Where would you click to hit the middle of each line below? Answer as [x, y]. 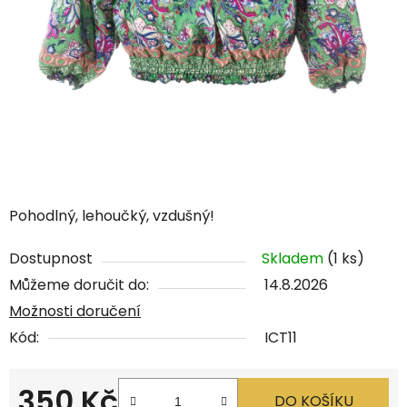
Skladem [294, 259]
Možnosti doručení [75, 312]
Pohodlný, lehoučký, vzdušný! [112, 216]
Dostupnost [51, 259]
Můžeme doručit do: [79, 285]
